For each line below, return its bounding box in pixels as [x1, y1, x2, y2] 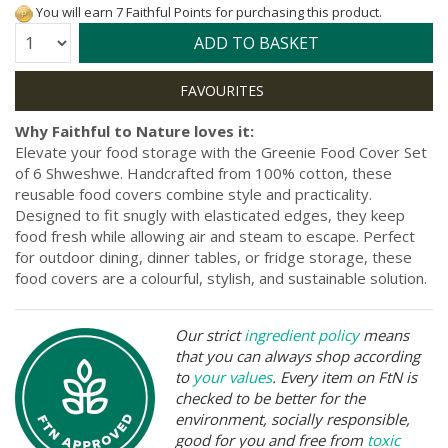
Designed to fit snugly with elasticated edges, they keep [15, 204, 405, 225]
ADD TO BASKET [193, 31, 319, 54]
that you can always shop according [175, 345, 420, 366]
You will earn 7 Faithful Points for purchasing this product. [33, 3, 382, 21]
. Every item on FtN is [272, 366, 417, 387]
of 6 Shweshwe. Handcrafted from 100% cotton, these [15, 162, 392, 183]
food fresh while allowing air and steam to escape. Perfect [15, 225, 415, 246]
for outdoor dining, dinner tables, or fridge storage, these [15, 246, 412, 267]
